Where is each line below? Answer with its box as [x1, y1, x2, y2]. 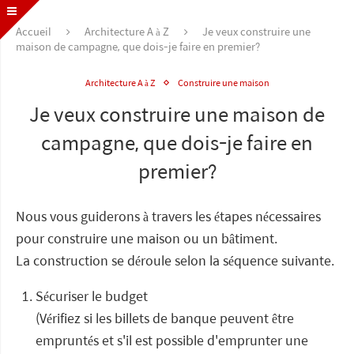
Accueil [16, 23, 51, 40]
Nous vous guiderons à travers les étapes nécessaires [16, 206, 321, 226]
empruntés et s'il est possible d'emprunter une [36, 330, 308, 350]
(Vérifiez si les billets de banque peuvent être [36, 308, 294, 328]
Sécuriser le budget [36, 286, 148, 306]
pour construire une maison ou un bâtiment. [16, 228, 277, 248]
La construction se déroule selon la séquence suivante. [16, 250, 334, 270]
